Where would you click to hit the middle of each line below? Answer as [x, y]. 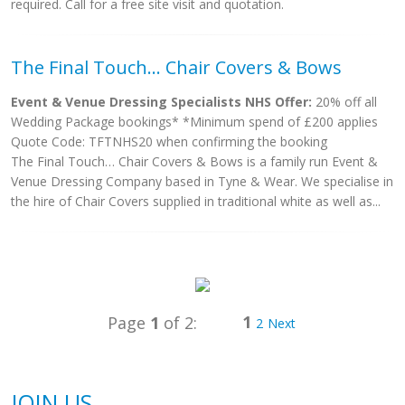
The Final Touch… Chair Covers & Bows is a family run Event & [194, 161]
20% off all [344, 102]
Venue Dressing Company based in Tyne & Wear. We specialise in [202, 181]
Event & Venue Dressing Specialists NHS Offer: [161, 102]
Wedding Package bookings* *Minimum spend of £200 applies [194, 122]
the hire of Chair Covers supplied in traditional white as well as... [196, 201]
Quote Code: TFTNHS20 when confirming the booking [169, 141]
